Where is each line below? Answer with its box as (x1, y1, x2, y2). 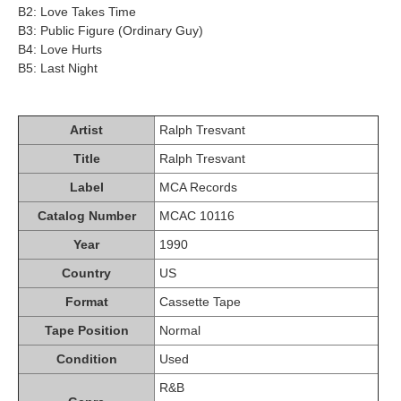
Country (62, 265, 111, 280)
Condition (55, 351, 117, 366)
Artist (70, 122, 103, 137)
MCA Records (159, 179, 237, 194)
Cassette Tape (159, 294, 241, 309)
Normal (159, 322, 200, 337)
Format (64, 294, 108, 309)
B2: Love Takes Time (18, 4, 136, 19)
